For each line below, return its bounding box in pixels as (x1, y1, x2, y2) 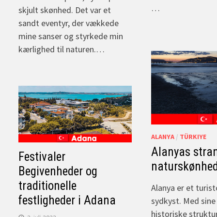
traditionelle (18, 178, 77, 193)
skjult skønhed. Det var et (18, 4, 111, 15)
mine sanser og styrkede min (18, 30, 124, 42)
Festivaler (18, 149, 66, 164)
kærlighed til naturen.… (18, 43, 105, 55)
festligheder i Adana (18, 193, 116, 207)
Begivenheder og (18, 164, 98, 178)
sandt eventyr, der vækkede (18, 17, 119, 29)
